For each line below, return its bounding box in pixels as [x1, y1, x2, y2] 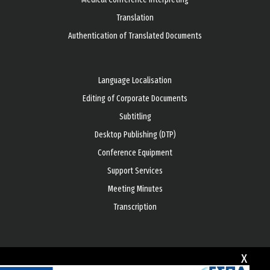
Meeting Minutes [107, 184, 163, 194]
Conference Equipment [98, 148, 172, 158]
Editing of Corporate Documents [83, 93, 187, 104]
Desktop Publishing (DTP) [94, 130, 176, 140]
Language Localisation [98, 75, 172, 86]
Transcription [113, 202, 157, 212]
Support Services [107, 166, 163, 176]
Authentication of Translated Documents [68, 31, 202, 41]
